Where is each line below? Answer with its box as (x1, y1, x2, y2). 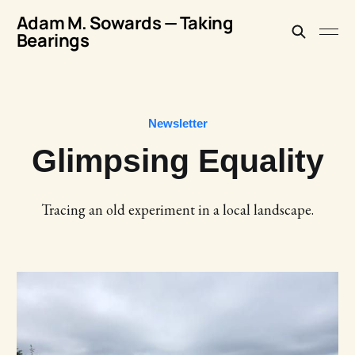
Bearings (16, 29, 90, 52)
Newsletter (147, 116, 208, 130)
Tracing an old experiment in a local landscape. (41, 200, 314, 219)
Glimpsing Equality (31, 143, 324, 179)
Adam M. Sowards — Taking (16, 11, 234, 35)
